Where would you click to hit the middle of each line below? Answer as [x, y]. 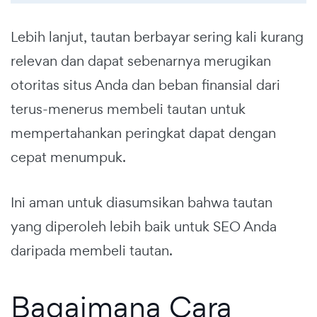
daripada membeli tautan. [92, 250]
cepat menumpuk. [68, 157]
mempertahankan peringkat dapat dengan [143, 133]
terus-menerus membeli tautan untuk [128, 109]
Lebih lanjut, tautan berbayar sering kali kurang [157, 36]
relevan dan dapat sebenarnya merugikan [141, 60]
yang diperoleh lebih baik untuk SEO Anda [144, 226]
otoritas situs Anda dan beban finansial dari [145, 85]
